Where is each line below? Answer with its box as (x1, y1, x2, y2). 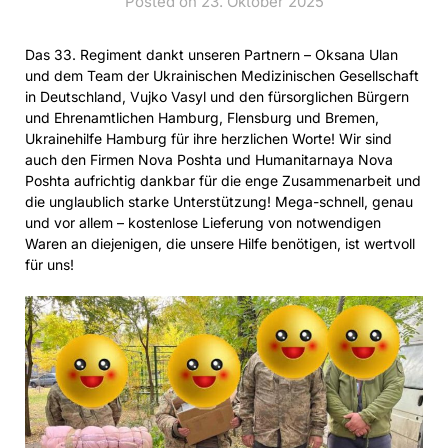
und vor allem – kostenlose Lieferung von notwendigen (25, 214, 381, 231)
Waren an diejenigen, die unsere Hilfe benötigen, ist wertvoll (25, 235, 415, 252)
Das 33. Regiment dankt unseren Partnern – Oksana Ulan (25, 46, 398, 63)
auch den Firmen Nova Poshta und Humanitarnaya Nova (25, 151, 393, 168)
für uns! (25, 256, 74, 273)
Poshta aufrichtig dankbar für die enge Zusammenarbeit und (25, 172, 421, 189)
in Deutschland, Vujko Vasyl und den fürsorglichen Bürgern (25, 88, 409, 105)
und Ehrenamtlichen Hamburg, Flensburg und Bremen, (25, 109, 379, 126)
